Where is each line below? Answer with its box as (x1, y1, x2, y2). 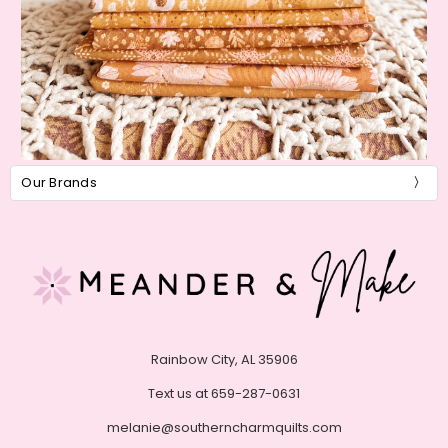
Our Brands (21, 173, 97, 193)
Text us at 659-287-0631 (148, 383, 300, 403)
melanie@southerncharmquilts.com (106, 417, 342, 437)
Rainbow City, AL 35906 (150, 349, 298, 369)
